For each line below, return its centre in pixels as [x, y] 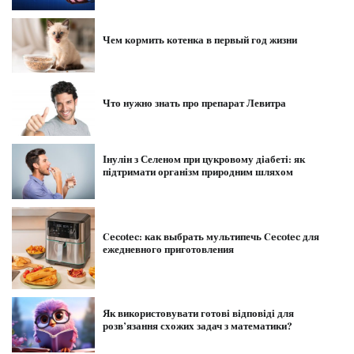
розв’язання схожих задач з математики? [197, 326]
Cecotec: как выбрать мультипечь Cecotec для [211, 237]
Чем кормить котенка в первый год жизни [200, 41]
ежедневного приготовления [168, 249]
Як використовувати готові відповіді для [198, 313]
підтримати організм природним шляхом [198, 173]
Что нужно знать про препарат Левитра [194, 103]
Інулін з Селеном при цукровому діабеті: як [203, 160]
